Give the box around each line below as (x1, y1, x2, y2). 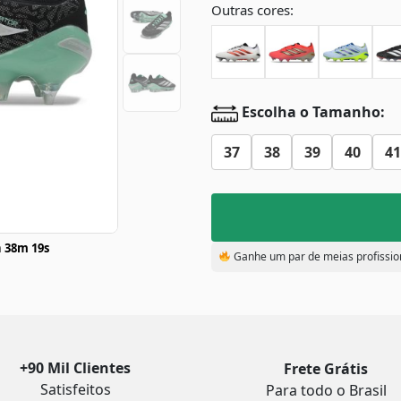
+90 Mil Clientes (20, 358, 131, 378)
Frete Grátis (284, 359, 368, 379)
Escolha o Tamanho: (238, 102, 385, 123)
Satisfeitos (39, 380, 111, 399)
